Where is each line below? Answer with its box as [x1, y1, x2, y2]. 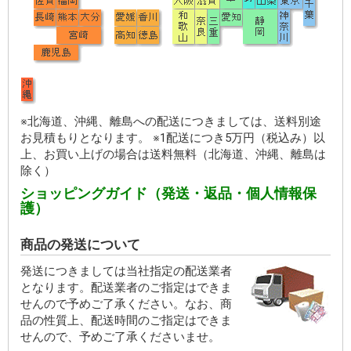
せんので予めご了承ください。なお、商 [20, 297, 232, 312]
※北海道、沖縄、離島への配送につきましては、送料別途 [20, 114, 321, 129]
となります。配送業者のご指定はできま [20, 280, 232, 295]
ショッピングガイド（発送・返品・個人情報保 [20, 185, 317, 202]
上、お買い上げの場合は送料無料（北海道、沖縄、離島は [20, 147, 326, 162]
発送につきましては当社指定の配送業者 [20, 264, 232, 279]
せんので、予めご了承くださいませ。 [20, 330, 220, 345]
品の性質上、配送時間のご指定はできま [20, 313, 232, 328]
